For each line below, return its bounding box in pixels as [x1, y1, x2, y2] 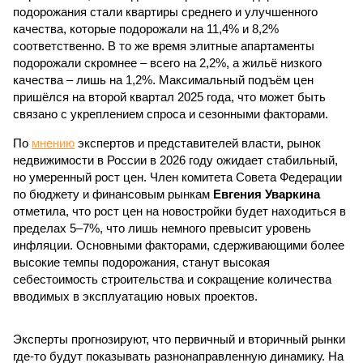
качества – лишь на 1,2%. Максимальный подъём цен [13, 73, 314, 87]
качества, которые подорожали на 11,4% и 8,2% [13, 22, 279, 36]
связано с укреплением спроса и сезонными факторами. [13, 107, 328, 121]
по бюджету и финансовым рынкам [13, 187, 213, 201]
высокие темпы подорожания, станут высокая [13, 255, 270, 269]
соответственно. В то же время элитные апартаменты [13, 39, 314, 53]
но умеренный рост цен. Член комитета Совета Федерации [13, 170, 342, 184]
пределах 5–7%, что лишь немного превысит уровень [13, 221, 311, 235]
